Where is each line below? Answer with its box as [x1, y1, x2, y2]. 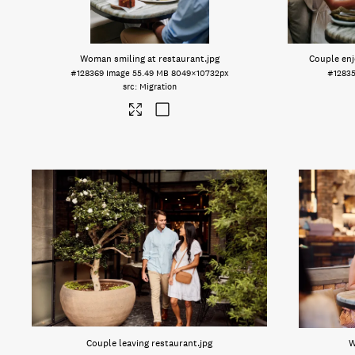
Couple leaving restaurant [86, 337, 198, 349]
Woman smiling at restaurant [79, 52, 204, 65]
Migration [139, 81, 177, 93]
